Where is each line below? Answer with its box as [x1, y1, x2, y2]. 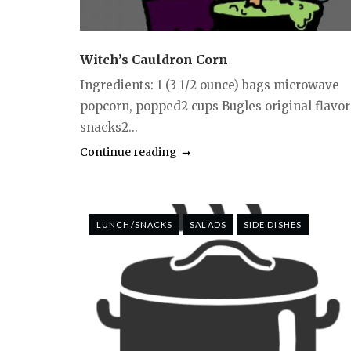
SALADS [190, 219, 226, 230]
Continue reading [80, 145, 176, 160]
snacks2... [80, 120, 138, 136]
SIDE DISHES [243, 219, 302, 230]
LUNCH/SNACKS [96, 219, 173, 230]
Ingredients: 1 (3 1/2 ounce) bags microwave [80, 78, 339, 93]
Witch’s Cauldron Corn [80, 52, 228, 68]
